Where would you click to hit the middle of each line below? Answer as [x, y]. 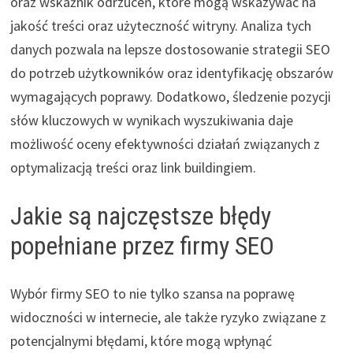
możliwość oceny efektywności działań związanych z [165, 143]
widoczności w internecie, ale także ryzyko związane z [168, 317]
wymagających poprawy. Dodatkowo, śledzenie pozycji [170, 96]
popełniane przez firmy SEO [142, 245]
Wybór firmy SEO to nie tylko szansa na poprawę [152, 293]
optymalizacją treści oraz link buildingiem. [133, 167]
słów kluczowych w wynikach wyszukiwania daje [151, 120]
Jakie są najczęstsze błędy [140, 216]
